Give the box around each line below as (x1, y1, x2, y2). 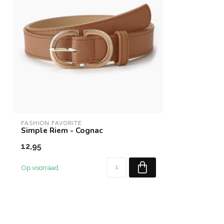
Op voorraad (21, 163, 58, 171)
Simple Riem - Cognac (21, 125, 103, 135)
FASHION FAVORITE (21, 119, 82, 126)
